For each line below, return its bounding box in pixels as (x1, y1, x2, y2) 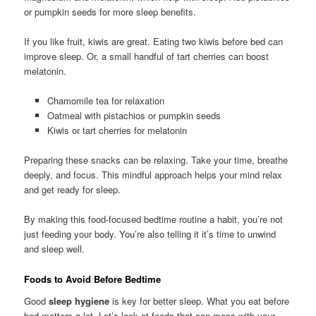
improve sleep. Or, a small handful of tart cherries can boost (24, 49, 269, 63)
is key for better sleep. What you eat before (109, 294, 290, 308)
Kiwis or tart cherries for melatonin (47, 123, 187, 138)
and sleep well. (24, 242, 85, 256)
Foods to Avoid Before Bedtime (24, 272, 162, 286)
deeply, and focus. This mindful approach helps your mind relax (24, 168, 283, 182)
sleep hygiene (49, 294, 110, 308)
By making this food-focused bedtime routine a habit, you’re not (24, 212, 284, 226)
